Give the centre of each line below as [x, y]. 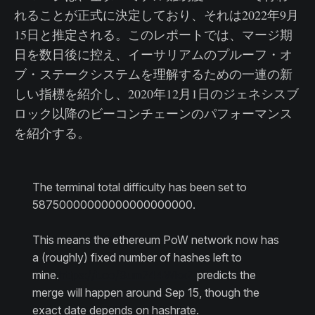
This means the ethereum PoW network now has [155, 240]
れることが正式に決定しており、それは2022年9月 [156, 15]
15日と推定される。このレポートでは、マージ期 [153, 35]
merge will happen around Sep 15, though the [146, 293]
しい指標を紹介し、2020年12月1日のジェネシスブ [156, 94]
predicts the [225, 275]
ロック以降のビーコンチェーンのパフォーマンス [153, 114]
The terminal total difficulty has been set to [139, 187]
